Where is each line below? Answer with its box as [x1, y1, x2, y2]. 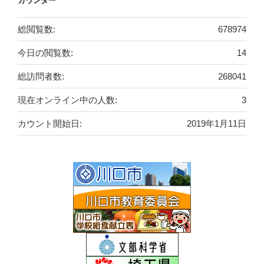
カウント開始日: [18, 118, 82, 128]
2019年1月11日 [187, 118, 246, 128]
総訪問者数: [18, 71, 64, 81]
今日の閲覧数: [18, 47, 73, 58]
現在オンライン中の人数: [18, 94, 117, 105]
